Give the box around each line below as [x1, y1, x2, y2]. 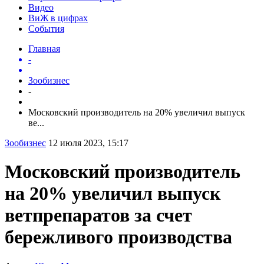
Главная [28, 43, 60, 54]
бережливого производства [5, 226, 232, 248]
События [28, 23, 64, 34]
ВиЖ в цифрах [28, 12, 88, 23]
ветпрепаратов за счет [5, 204, 192, 226]
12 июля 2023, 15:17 [48, 137, 128, 148]
